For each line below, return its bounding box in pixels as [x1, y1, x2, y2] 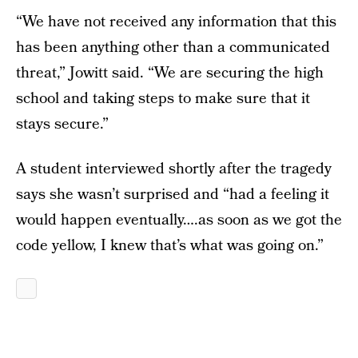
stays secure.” [16, 113, 109, 135]
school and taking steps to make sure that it [16, 88, 310, 109]
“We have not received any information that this [16, 11, 336, 33]
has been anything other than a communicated [16, 37, 330, 58]
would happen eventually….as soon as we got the [16, 209, 342, 231]
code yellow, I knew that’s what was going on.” [16, 235, 324, 257]
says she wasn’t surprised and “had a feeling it [16, 184, 329, 205]
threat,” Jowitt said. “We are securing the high [16, 62, 324, 84]
